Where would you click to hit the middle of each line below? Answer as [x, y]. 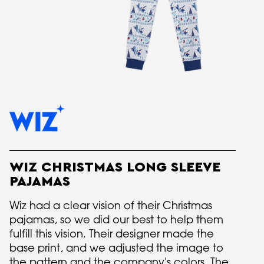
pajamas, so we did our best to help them [116, 219]
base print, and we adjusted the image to [116, 247]
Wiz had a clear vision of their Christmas [111, 205]
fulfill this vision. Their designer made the [112, 233]
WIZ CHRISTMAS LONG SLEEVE [115, 167]
